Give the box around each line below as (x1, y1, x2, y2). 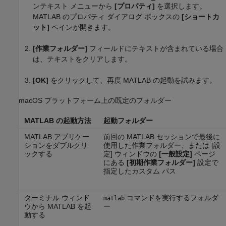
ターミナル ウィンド (24, 194, 90, 202)
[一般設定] (158, 150, 192, 158)
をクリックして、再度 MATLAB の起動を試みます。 (48, 76, 216, 85)
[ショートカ (182, 13, 219, 21)
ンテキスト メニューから (33, 2, 115, 11)
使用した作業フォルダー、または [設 (103, 141, 220, 149)
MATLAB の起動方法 (24, 117, 91, 125)
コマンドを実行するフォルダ (124, 194, 218, 202)
